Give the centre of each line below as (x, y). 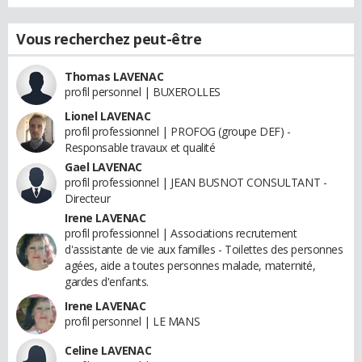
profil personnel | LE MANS (133, 321)
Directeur (88, 198)
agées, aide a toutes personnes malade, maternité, (190, 265)
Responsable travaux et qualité (140, 147)
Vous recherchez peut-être (109, 39)
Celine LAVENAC (108, 350)
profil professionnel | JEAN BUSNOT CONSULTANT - (196, 182)
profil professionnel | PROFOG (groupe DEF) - (178, 131)
